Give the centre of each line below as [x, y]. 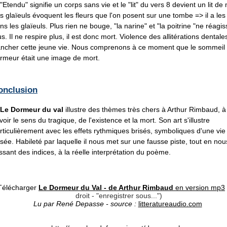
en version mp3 [199, 187]
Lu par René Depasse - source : [86, 203]
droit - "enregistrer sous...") [119, 195]
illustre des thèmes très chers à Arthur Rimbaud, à [145, 110]
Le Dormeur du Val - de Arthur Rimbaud [106, 187]
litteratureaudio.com [170, 203]
